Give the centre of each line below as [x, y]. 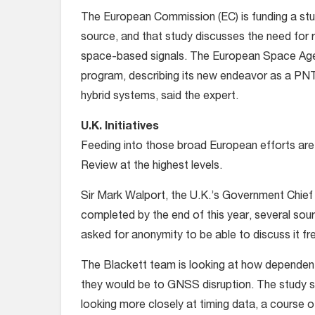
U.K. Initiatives [120, 127]
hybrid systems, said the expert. [160, 97]
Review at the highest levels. [152, 167]
